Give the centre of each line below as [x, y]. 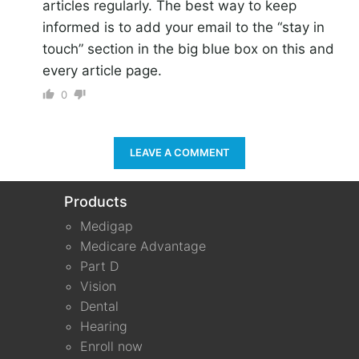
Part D [99, 266]
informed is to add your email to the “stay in [183, 27]
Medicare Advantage [143, 246]
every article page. [102, 70]
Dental [99, 306]
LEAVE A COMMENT [179, 152]
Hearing [103, 326]
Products [95, 201]
